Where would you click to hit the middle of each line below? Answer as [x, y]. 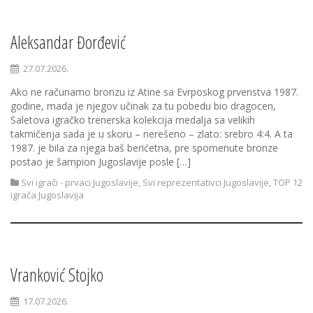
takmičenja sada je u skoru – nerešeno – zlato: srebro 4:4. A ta [152, 134]
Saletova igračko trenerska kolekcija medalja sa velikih [133, 120]
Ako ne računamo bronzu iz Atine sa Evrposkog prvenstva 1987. [154, 92]
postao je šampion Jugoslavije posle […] [101, 162]
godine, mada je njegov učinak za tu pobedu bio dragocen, [143, 106]
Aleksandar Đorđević [68, 42]
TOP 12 [288, 182]
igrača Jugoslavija [47, 195]
